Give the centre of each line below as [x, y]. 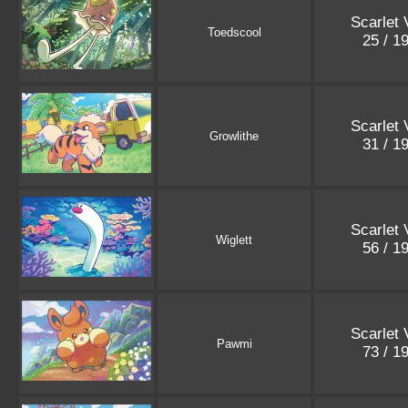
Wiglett [234, 240]
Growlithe [234, 137]
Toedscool [234, 33]
